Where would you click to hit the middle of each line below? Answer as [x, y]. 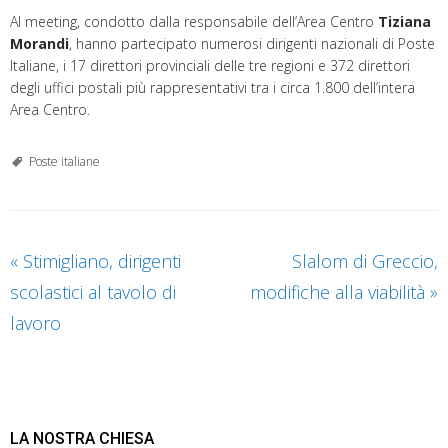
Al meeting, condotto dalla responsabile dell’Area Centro [194, 21]
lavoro [35, 322]
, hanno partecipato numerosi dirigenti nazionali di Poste [252, 43]
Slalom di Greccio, [365, 260]
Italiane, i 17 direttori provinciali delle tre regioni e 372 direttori [210, 65]
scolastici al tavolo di [93, 291]
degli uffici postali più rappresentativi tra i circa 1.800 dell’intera [212, 87]
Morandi [39, 43]
